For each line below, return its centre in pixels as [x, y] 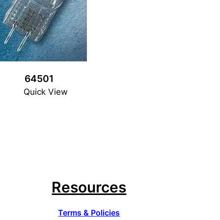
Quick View [45, 92]
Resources [89, 187]
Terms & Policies [89, 213]
